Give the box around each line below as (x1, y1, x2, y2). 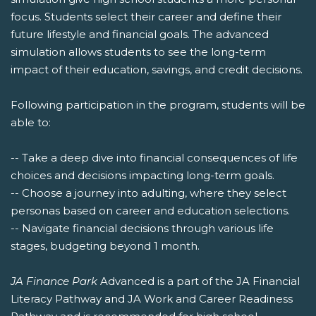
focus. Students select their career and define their (11, 10, 281, 24)
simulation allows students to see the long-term (11, 45, 266, 59)
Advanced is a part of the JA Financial (97, 274, 300, 288)
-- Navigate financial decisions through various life (11, 221, 274, 236)
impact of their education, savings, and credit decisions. (11, 63, 303, 77)
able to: (11, 116, 51, 130)
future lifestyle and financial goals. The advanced (11, 28, 269, 42)
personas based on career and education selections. (11, 204, 290, 218)
